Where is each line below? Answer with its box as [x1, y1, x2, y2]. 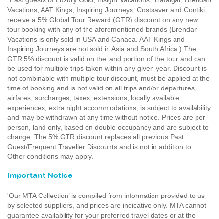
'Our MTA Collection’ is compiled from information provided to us [7, 192, 205, 199]
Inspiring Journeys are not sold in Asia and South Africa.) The [7, 45, 196, 53]
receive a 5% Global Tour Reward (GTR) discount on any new [7, 16, 198, 23]
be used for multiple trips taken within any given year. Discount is [7, 65, 207, 72]
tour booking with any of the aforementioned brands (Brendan [7, 25, 198, 33]
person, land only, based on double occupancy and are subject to [7, 123, 209, 131]
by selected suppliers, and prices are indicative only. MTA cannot [7, 201, 206, 209]
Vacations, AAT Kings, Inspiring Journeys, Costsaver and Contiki [7, 6, 205, 14]
